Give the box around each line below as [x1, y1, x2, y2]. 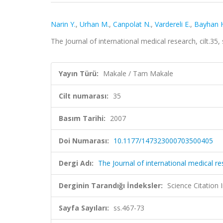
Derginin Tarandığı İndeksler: [59, 181, 163, 190]
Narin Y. [51, 19, 76, 29]
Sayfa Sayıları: [59, 203, 109, 213]
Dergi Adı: [59, 158, 94, 168]
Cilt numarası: [59, 91, 109, 101]
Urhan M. [80, 19, 109, 29]
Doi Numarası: [59, 136, 109, 145]
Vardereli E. [155, 19, 190, 29]
